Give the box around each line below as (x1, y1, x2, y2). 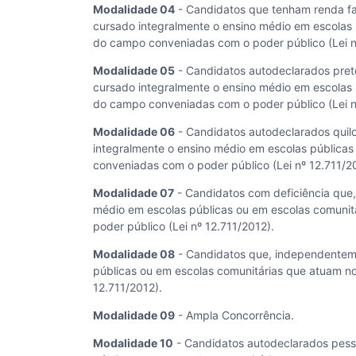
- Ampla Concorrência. (175, 308, 294, 322)
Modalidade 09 (93, 308, 175, 322)
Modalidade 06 (93, 125, 175, 138)
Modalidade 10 (93, 336, 173, 350)
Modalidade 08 (93, 247, 175, 261)
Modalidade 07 (93, 186, 174, 199)
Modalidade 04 (93, 2, 175, 16)
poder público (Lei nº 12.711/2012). (93, 219, 274, 233)
